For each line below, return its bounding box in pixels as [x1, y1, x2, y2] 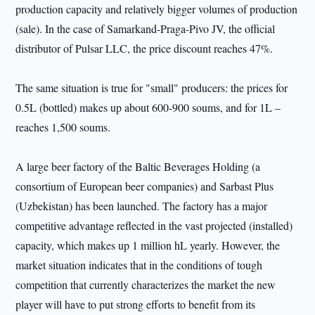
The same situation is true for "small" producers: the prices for [15, 80, 288, 95]
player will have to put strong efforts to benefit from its [15, 297, 256, 311]
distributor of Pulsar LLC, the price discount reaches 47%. [15, 41, 274, 56]
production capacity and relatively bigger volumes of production [15, 1, 298, 16]
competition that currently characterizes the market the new [15, 277, 276, 292]
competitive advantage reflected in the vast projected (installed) [15, 218, 293, 233]
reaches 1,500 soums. [15, 120, 111, 134]
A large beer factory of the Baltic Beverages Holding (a [15, 159, 261, 174]
